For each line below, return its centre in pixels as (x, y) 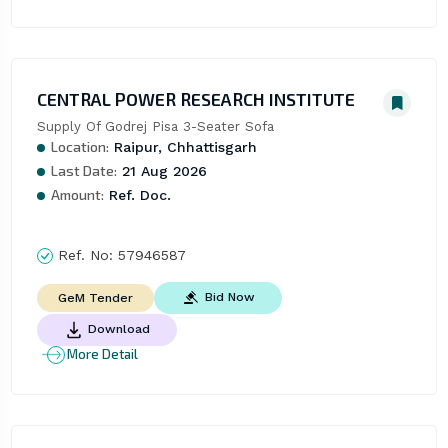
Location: (79, 146)
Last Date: (83, 170)
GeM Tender (95, 297)
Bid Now (229, 297)
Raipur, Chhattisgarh (182, 146)
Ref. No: (85, 254)
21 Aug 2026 (161, 170)
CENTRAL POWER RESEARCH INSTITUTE (195, 98)
